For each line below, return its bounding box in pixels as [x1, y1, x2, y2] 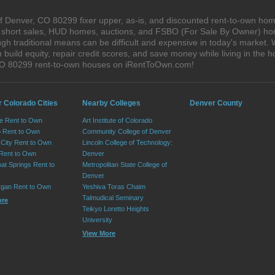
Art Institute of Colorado [82, 117, 152, 124]
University [82, 216, 112, 223]
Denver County [190, 99, 242, 107]
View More [82, 230, 115, 237]
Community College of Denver [82, 128, 171, 135]
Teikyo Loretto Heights [82, 205, 149, 212]
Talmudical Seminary [82, 194, 144, 201]
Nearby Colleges [82, 99, 141, 107]
